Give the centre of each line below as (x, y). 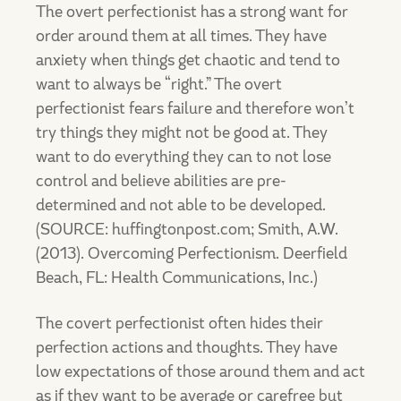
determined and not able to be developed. (181, 205)
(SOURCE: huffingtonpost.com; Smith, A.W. (187, 229)
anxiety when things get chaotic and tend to (188, 60)
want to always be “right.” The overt (159, 84)
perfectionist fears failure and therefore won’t (195, 108)
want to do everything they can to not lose (183, 157)
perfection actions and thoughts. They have (187, 347)
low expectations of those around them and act (200, 371)
